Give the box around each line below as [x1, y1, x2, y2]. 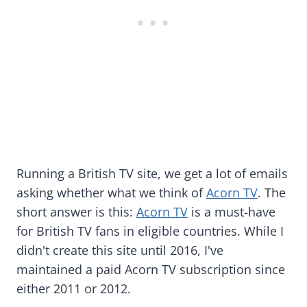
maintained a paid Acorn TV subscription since [16, 260, 285, 278]
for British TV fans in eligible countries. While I [16, 222, 284, 239]
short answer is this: [16, 203, 136, 220]
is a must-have [188, 203, 275, 220]
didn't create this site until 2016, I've [16, 241, 223, 258]
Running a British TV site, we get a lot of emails [16, 164, 288, 182]
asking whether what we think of [16, 184, 206, 201]
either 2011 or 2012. [16, 280, 134, 297]
